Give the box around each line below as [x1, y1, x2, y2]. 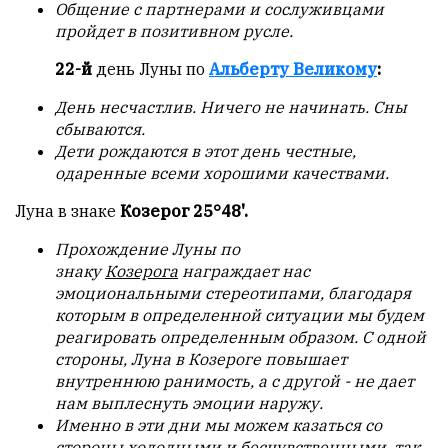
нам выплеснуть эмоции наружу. [55, 393, 323, 414]
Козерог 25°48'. [120, 201, 248, 222]
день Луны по [96, 59, 209, 80]
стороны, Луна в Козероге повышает [55, 349, 347, 370]
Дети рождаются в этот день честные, [55, 141, 356, 162]
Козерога [105, 261, 178, 282]
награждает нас [178, 261, 310, 282]
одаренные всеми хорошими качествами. [55, 163, 389, 184]
